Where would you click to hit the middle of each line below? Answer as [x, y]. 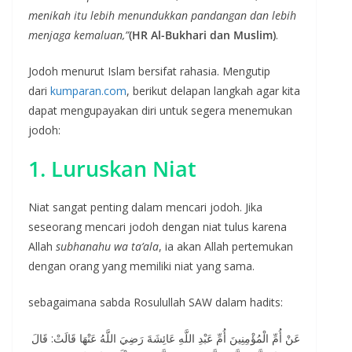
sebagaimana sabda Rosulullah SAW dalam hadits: [156, 302]
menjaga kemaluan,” [79, 35]
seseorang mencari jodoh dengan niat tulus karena [158, 226]
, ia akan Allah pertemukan [226, 246]
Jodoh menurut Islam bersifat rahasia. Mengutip [149, 71]
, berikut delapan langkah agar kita [213, 90]
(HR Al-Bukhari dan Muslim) [202, 35]
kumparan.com [88, 90]
